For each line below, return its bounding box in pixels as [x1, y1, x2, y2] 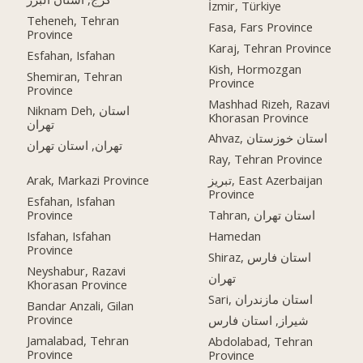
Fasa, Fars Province [208, 18, 314, 35]
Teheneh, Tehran [27, 11, 120, 28]
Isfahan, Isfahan [27, 228, 112, 245]
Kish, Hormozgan [208, 60, 302, 77]
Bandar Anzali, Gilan [27, 297, 135, 314]
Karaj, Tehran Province [208, 39, 332, 56]
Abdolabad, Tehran [208, 332, 314, 349]
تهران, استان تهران [27, 137, 123, 154]
